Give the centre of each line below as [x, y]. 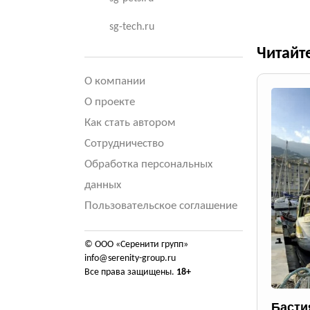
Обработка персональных [148, 164]
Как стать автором [130, 123]
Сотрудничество [124, 144]
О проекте [110, 102]
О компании [115, 81]
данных [103, 185]
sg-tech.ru [132, 27]
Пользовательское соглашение [161, 206]
